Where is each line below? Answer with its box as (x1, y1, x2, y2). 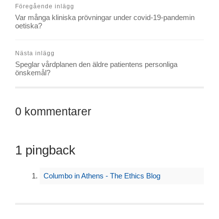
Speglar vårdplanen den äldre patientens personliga (15, 60, 178, 68)
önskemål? (15, 68, 51, 77)
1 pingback (15, 142, 76, 157)
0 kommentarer (15, 105, 92, 118)
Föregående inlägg (15, 2, 75, 10)
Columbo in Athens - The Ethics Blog (43, 172, 160, 180)
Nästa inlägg (15, 49, 55, 57)
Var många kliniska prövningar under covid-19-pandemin (15, 13, 195, 22)
